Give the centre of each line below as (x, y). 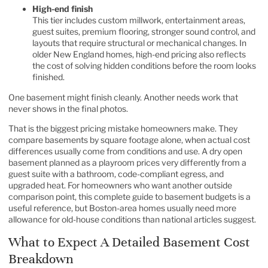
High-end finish (63, 9)
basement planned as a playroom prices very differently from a (127, 163)
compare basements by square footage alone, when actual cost (129, 140)
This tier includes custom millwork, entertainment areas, (139, 20)
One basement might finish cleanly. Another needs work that (123, 97)
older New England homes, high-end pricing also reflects (139, 54)
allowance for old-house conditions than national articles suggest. (132, 220)
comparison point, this (51, 197)
